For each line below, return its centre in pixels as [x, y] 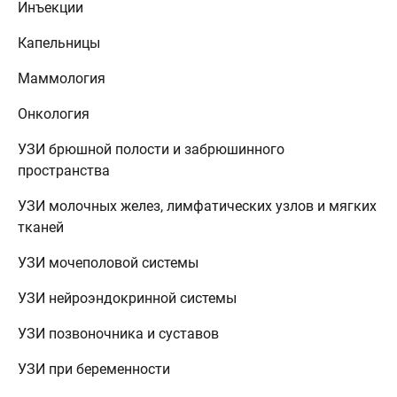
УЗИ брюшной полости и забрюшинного [151, 149]
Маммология [62, 78]
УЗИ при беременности [94, 369]
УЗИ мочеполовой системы [108, 263]
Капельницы [59, 43]
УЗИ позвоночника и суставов [118, 334]
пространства [64, 171]
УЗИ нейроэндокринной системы [127, 298]
